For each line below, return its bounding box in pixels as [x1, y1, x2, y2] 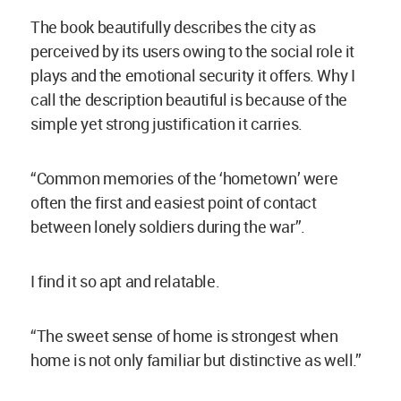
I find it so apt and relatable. [30, 270, 220, 293]
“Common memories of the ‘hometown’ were [30, 167, 338, 190]
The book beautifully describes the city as [30, 16, 316, 38]
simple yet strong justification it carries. [30, 113, 303, 135]
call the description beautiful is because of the [30, 89, 347, 111]
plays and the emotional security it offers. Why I [30, 64, 355, 87]
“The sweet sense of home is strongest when [30, 325, 338, 347]
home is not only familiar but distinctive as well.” [30, 349, 362, 371]
